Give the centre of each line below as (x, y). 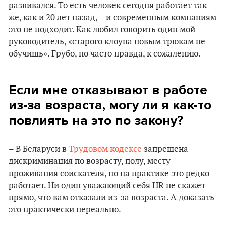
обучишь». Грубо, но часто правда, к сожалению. (105, 54)
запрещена (165, 149)
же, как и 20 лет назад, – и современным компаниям (112, 18)
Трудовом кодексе (105, 149)
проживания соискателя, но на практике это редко (109, 174)
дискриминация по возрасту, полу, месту (90, 161)
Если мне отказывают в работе (108, 90)
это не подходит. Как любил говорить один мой (102, 30)
